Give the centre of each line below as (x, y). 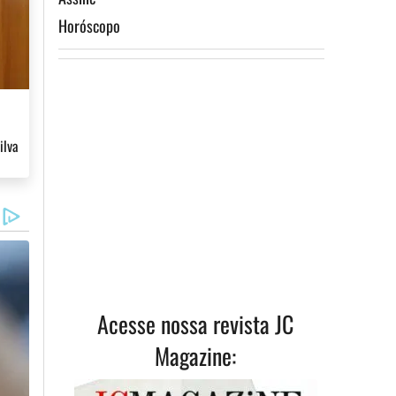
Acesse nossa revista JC (196, 324)
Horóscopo (90, 26)
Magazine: (196, 356)
